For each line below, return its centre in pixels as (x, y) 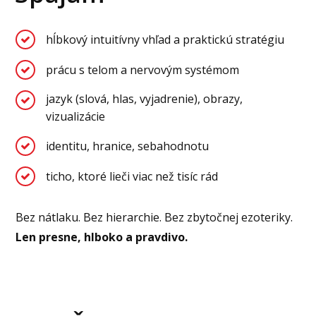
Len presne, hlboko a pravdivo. (102, 237)
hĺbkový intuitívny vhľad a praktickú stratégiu (165, 39)
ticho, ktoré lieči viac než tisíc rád (132, 176)
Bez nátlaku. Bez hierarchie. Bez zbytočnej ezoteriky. (154, 218)
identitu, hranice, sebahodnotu (128, 146)
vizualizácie (76, 117)
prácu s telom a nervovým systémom (143, 69)
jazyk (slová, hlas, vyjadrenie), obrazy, (145, 99)
